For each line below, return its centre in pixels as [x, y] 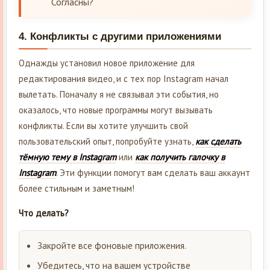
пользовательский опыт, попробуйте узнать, [107, 141]
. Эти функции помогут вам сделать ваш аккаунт [153, 172]
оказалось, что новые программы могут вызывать [116, 110]
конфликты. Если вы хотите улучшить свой [103, 125]
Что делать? [44, 213]
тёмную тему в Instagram [67, 157]
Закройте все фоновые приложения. [112, 245]
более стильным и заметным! [77, 188]
